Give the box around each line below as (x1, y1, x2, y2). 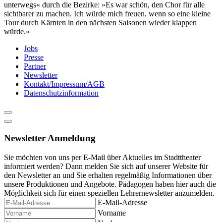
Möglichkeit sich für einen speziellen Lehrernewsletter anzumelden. (4, 188, 215, 197)
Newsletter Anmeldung (4, 133, 96, 144)
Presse (24, 53, 44, 62)
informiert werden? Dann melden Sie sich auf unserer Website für (4, 162, 208, 170)
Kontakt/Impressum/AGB (24, 80, 105, 89)
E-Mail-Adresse (98, 198, 147, 207)
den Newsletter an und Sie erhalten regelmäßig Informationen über (4, 170, 212, 179)
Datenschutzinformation (24, 89, 99, 98)
